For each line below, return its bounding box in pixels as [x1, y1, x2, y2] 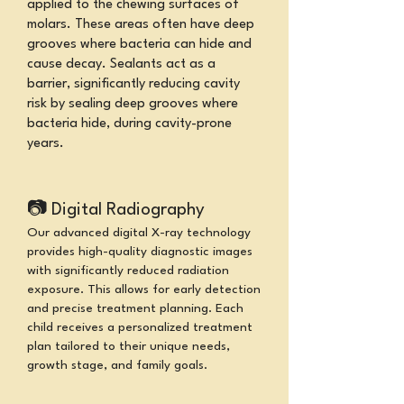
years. [27, 137, 64, 151]
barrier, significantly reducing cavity [27, 78, 240, 91]
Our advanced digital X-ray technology [27, 226, 251, 239]
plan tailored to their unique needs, [27, 340, 230, 353]
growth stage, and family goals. [27, 359, 207, 372]
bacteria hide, [27, 117, 114, 131]
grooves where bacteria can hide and [27, 38, 252, 51]
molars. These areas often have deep [27, 18, 254, 32]
